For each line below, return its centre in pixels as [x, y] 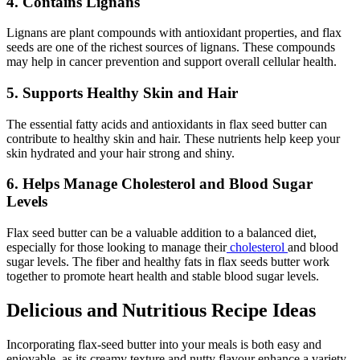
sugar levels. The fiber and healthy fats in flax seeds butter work [168, 262]
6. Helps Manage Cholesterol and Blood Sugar [160, 184]
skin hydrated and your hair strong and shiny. [121, 153]
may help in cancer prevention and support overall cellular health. [172, 62]
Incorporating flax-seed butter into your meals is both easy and [164, 344]
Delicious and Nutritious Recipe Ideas [161, 311]
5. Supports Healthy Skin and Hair [122, 92]
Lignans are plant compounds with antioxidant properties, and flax [174, 33]
